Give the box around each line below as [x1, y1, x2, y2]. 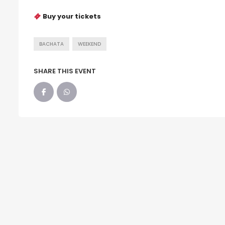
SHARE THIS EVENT [34, 66, 96, 76]
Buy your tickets [42, 12, 101, 22]
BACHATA [39, 41, 64, 48]
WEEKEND [78, 41, 101, 48]
